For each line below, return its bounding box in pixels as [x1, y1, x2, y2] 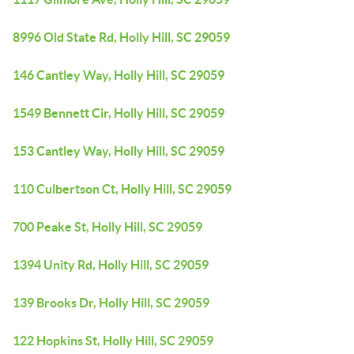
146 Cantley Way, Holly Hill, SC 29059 [13, 68, 224, 82]
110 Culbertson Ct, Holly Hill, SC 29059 [13, 182, 232, 196]
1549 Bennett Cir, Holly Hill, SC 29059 [13, 106, 224, 120]
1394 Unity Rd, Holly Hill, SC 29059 [13, 258, 209, 272]
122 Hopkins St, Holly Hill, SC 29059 [13, 333, 213, 348]
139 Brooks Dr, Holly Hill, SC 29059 [13, 296, 209, 310]
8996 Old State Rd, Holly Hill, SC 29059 [13, 30, 230, 44]
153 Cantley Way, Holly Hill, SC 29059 [13, 144, 224, 158]
